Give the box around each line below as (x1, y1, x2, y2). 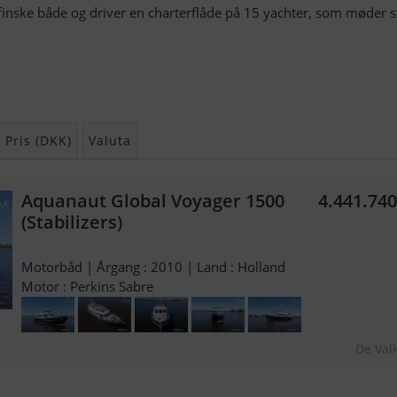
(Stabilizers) (21, 210, 122, 234)
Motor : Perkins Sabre (21, 277, 153, 295)
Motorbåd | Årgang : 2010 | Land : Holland (21, 258, 285, 276)
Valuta (89, 132, 131, 149)
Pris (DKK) (5, 132, 72, 149)
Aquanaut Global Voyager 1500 (21, 189, 284, 213)
